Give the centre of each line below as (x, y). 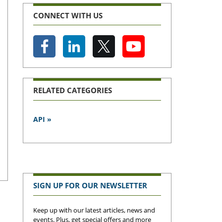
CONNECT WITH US (68, 15)
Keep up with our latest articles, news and (94, 210)
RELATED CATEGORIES (72, 90)
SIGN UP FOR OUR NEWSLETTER (90, 186)
